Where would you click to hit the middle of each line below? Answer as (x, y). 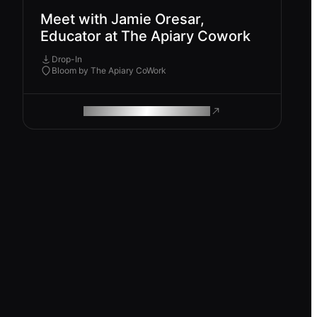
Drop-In (67, 59)
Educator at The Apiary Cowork (145, 36)
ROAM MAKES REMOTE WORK (145, 111)
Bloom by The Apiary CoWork (109, 71)
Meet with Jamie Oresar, (122, 19)
